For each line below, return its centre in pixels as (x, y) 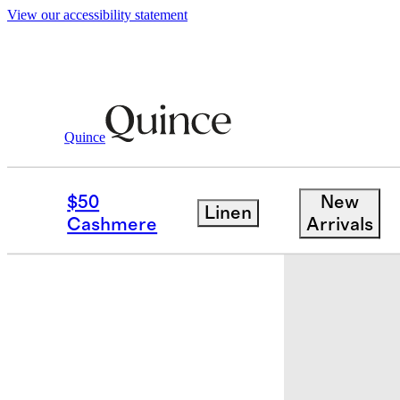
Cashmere (112, 224)
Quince (85, 137)
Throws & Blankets (246, 146)
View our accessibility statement (97, 15)
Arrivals (339, 224)
